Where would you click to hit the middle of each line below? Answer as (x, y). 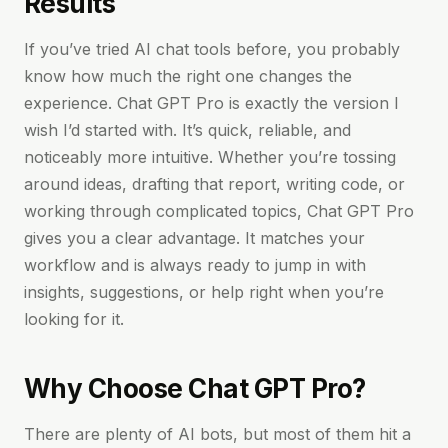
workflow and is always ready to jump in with (195, 264)
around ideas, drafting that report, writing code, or (214, 183)
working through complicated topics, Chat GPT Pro (219, 210)
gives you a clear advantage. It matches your (194, 237)
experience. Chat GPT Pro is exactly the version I (211, 102)
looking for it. (74, 318)
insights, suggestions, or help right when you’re (204, 291)
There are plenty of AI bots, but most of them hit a (217, 433)
